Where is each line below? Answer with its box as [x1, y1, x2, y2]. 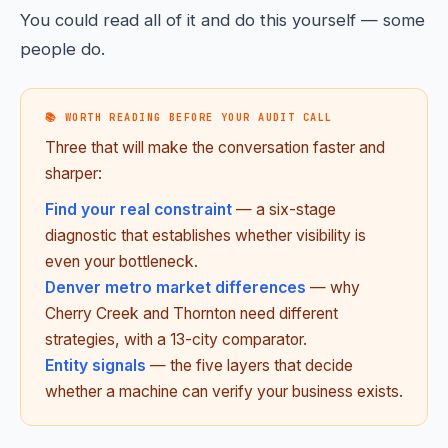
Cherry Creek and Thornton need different [45, 304, 338, 323]
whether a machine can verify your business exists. [45, 382, 403, 401]
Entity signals [45, 356, 146, 375]
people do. [20, 39, 105, 59]
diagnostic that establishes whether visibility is [45, 226, 366, 245]
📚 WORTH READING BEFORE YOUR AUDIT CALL [45, 111, 333, 124]
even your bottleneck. [45, 252, 198, 271]
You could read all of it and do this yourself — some [20, 10, 425, 30]
